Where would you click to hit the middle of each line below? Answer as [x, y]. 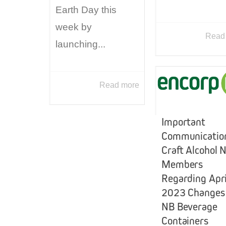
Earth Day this [86, 10]
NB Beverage [189, 207]
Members [182, 164]
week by [74, 27]
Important [183, 122]
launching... [80, 44]
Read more [120, 85]
